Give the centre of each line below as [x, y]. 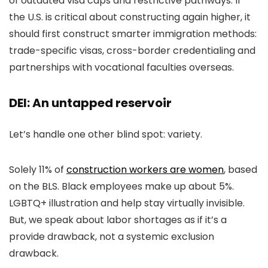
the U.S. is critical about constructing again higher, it [130, 17]
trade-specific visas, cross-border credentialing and [132, 51]
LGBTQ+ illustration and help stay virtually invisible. [127, 203]
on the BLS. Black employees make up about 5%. [121, 187]
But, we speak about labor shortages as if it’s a [118, 220]
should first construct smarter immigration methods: [133, 34]
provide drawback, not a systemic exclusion [112, 237]
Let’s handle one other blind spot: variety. [106, 135]
